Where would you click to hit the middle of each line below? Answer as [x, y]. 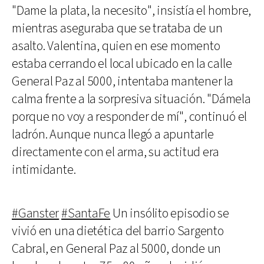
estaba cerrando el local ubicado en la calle [122, 64]
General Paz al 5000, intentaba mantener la [123, 81]
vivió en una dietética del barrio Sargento [118, 231]
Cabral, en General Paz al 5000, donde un [117, 249]
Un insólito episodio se [170, 213]
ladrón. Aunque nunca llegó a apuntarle [113, 134]
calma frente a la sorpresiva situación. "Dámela [131, 99]
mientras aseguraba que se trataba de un [117, 28]
